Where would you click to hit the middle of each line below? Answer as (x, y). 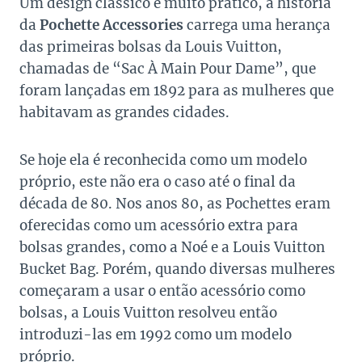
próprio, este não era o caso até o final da (158, 181)
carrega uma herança (257, 25)
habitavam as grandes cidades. (124, 112)
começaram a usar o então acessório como (162, 290)
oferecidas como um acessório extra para (159, 225)
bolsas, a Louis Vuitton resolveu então (148, 312)
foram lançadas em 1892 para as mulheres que (177, 90)
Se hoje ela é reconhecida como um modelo (163, 160)
